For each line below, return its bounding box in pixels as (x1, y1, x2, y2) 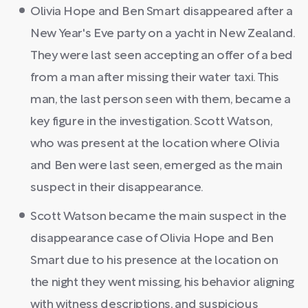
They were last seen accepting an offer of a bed (30, 49, 294, 62)
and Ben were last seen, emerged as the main (30, 159, 283, 172)
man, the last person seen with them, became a (30, 93, 291, 106)
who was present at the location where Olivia (30, 137, 280, 150)
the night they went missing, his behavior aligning (30, 276, 295, 289)
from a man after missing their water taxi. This (30, 71, 280, 84)
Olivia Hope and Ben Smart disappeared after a (30, 5, 293, 18)
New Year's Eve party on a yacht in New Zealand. (30, 27, 296, 40)
